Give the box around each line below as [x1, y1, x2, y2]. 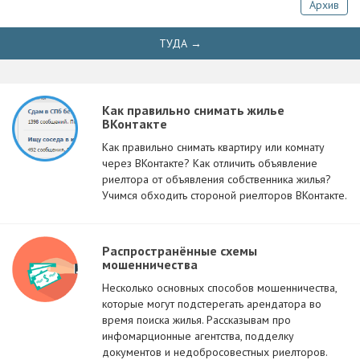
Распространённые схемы [102, 243, 257, 259]
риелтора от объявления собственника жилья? [102, 172, 331, 186]
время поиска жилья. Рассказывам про [102, 313, 291, 327]
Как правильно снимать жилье [102, 102, 284, 118]
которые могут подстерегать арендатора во [102, 297, 321, 311]
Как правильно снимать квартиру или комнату [102, 140, 325, 154]
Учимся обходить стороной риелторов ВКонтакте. [102, 188, 347, 202]
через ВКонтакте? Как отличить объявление [102, 156, 317, 170]
